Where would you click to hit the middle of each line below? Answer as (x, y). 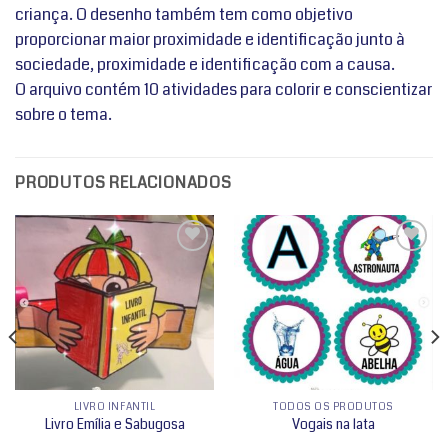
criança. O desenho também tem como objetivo (184, 14)
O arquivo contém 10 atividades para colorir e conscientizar (223, 89)
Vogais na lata (333, 425)
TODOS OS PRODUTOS (333, 406)
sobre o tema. (63, 114)
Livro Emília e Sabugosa (114, 425)
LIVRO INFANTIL (114, 406)
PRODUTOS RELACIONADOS (123, 182)
